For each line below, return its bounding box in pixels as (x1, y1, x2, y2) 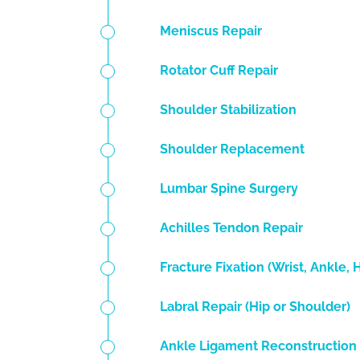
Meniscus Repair (160, 23, 263, 39)
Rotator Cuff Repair (160, 63, 279, 79)
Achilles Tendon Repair (160, 220, 304, 236)
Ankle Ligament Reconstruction (160, 338, 358, 354)
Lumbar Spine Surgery (160, 181, 299, 197)
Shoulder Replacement (160, 141, 305, 157)
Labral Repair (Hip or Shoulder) (160, 299, 351, 315)
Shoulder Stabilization (160, 102, 297, 118)
